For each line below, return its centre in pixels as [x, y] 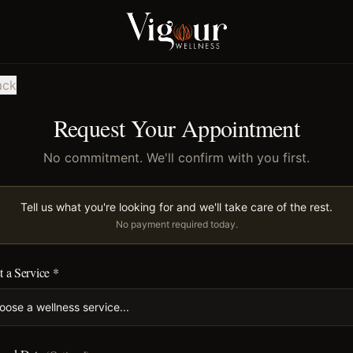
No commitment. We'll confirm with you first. [176, 158]
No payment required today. [176, 224]
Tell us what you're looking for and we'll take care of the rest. [176, 207]
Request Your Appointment [176, 128]
